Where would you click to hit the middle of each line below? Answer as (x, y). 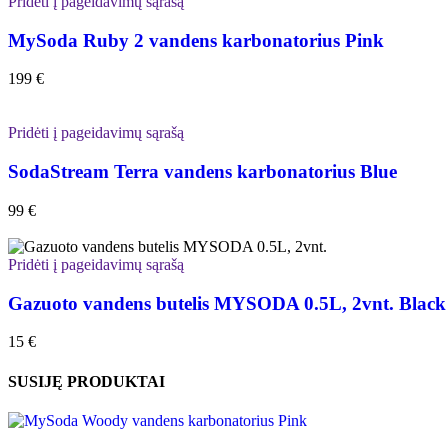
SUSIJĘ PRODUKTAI (86, 381)
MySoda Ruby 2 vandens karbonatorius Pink (196, 40)
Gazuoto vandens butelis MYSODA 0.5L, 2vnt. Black (227, 303)
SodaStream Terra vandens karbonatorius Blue (202, 172)
